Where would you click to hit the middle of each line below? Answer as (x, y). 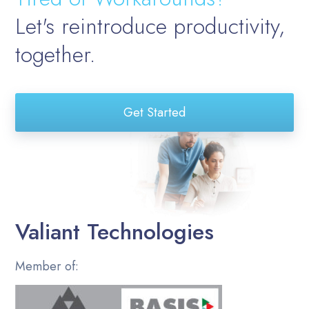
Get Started (154, 112)
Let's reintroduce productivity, (150, 26)
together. (56, 54)
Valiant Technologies (115, 231)
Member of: (47, 266)
